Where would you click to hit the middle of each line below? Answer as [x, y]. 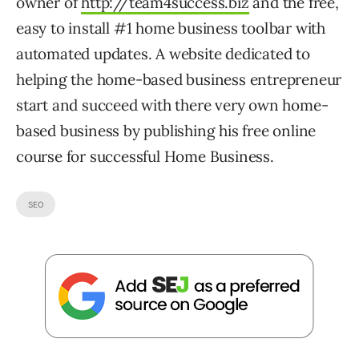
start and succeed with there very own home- [172, 105]
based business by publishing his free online [166, 131]
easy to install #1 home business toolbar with [171, 28]
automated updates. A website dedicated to [163, 54]
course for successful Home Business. [145, 156]
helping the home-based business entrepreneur [179, 79]
